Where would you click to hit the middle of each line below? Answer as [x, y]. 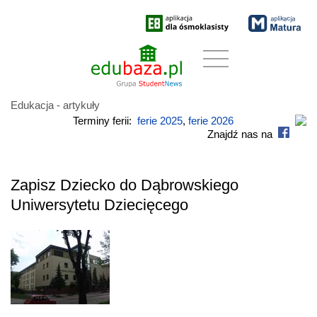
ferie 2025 [160, 120]
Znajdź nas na [243, 134]
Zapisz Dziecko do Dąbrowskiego [125, 185]
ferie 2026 [211, 120]
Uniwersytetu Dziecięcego [99, 204]
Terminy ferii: [105, 120]
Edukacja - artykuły [55, 105]
